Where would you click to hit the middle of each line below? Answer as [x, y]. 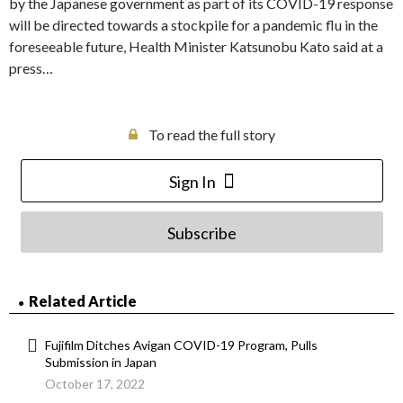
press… [31, 68]
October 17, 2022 [95, 384]
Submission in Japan [101, 363]
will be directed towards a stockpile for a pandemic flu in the [193, 25]
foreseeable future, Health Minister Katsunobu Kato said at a [196, 47]
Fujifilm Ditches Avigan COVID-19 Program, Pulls [181, 345]
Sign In [192, 182]
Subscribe [201, 233]
